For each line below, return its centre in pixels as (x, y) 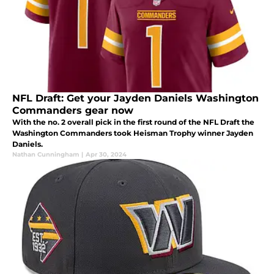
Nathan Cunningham (46, 154)
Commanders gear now (73, 110)
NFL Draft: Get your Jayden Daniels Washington (135, 98)
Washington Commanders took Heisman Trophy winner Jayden (133, 133)
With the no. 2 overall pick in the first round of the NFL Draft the (133, 122)
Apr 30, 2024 (106, 154)
